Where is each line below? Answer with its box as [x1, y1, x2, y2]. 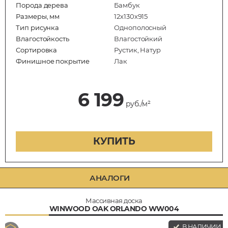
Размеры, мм [16, 12, 60, 20]
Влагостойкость [16, 34, 70, 43]
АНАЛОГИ [90, 173, 130, 183]
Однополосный [114, 23, 167, 32]
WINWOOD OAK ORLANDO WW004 [49, 204, 179, 213]
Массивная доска [85, 196, 142, 205]
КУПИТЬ [93, 135, 135, 147]
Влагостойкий [114, 34, 163, 43]
